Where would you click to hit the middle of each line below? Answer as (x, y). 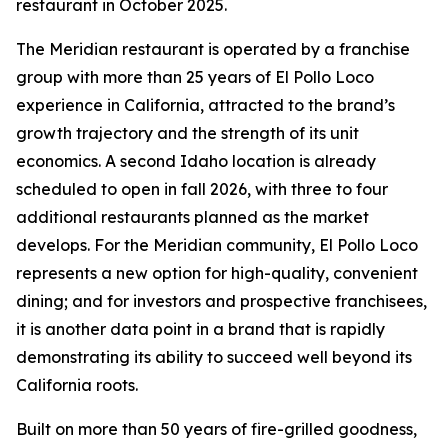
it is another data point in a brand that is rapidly (200, 329)
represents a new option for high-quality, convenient (217, 273)
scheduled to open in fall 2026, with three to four (202, 189)
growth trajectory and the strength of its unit (187, 133)
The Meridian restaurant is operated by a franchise (213, 49)
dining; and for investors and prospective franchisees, (221, 301)
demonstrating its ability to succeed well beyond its (214, 357)
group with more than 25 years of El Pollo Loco (195, 77)
